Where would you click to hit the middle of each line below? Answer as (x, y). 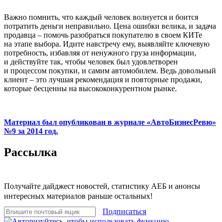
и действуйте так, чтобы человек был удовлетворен (91, 61)
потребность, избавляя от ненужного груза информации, (100, 53)
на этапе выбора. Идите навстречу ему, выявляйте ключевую (107, 44)
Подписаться (124, 212)
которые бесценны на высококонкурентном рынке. (90, 88)
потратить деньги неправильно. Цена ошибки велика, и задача (110, 26)
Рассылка (30, 152)
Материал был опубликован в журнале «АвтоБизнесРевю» (110, 122)
